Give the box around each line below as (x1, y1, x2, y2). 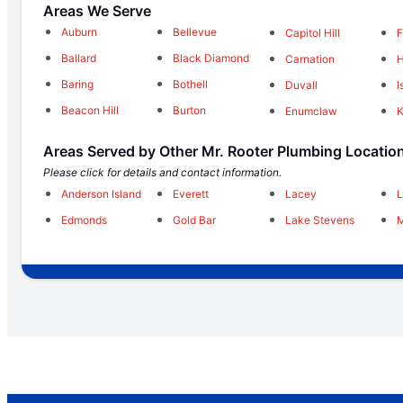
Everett (173, 186, 210, 201)
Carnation (284, 51, 335, 66)
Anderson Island (61, 186, 141, 201)
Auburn (61, 25, 97, 40)
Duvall (284, 77, 318, 92)
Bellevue (173, 25, 218, 40)
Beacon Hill (61, 103, 119, 118)
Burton (173, 103, 207, 118)
